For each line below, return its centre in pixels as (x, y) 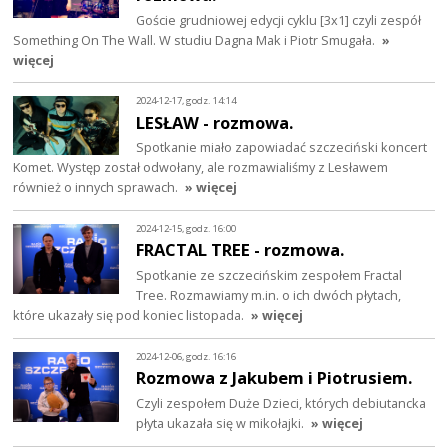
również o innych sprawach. (97, 187)
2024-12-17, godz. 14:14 (186, 100)
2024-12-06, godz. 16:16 (186, 356)
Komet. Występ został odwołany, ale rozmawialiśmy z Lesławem (201, 167)
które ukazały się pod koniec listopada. (130, 315)
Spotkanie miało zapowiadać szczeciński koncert (282, 147)
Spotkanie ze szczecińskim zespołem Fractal (269, 275)
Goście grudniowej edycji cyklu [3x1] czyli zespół (279, 19)
